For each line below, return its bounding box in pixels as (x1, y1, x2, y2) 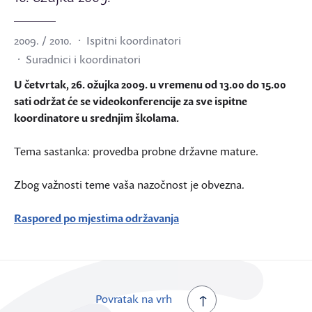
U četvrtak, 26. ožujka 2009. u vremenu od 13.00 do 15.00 (14, 77, 286, 92)
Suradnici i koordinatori (26, 52, 141, 67)
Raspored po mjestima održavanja (14, 210, 179, 226)
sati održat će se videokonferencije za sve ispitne (14, 93, 247, 109)
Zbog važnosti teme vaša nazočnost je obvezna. (14, 177, 244, 192)
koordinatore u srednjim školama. (14, 110, 179, 125)
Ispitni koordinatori (86, 33, 181, 48)
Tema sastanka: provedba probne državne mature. (14, 143, 258, 159)
